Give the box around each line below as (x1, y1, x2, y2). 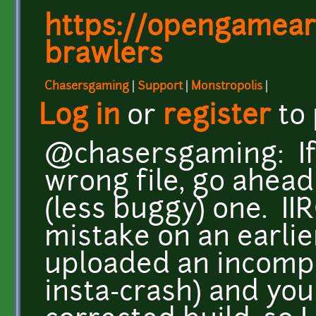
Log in (39, 103, 120, 131)
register (163, 103, 271, 131)
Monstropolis (191, 80, 262, 92)
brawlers (44, 42, 163, 70)
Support (138, 80, 183, 92)
